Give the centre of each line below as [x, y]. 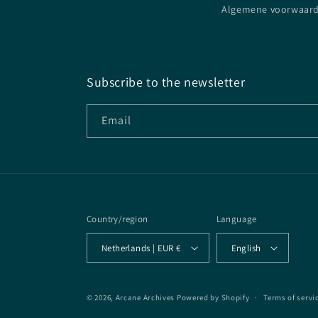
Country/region [117, 219]
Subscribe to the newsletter [166, 82]
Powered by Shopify [213, 297]
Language [236, 219]
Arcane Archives [145, 297]
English [246, 248]
